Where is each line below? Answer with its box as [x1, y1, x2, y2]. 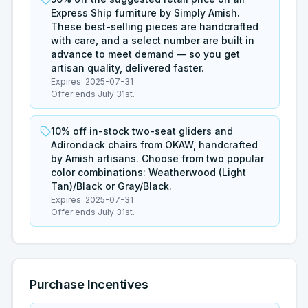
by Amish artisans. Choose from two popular [51, 153, 264, 164]
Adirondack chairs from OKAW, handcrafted [51, 139, 258, 151]
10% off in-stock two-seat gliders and [51, 125, 233, 137]
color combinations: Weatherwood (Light [51, 166, 246, 178]
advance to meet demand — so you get [51, 48, 240, 60]
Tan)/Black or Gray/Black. [51, 180, 172, 192]
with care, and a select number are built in [51, 34, 254, 46]
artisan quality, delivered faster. [51, 62, 204, 74]
